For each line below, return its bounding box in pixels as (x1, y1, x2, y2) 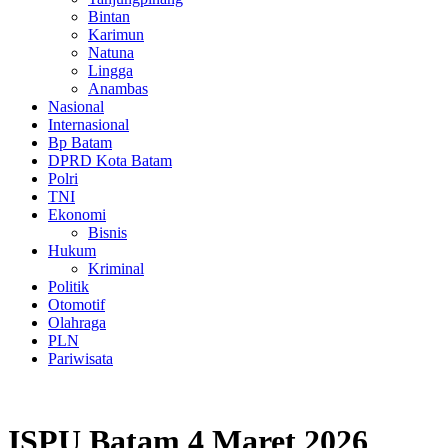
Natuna (88, 43, 134, 61)
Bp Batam (48, 133, 112, 151)
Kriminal (88, 259, 144, 277)
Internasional (48, 115, 129, 133)
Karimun (88, 25, 144, 43)
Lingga (88, 61, 133, 79)
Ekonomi (48, 205, 106, 223)
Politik (48, 277, 89, 295)
